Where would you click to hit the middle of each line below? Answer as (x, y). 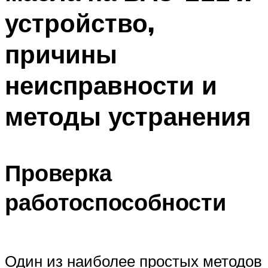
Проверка (58, 173)
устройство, (80, 22)
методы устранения (128, 116)
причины (61, 54)
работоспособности (115, 202)
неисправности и (111, 85)
